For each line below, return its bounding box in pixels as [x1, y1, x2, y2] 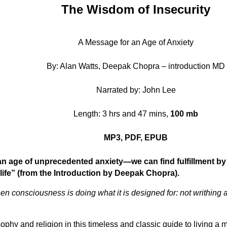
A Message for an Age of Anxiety [78, 37, 194, 47]
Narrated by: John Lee [96, 85, 176, 94]
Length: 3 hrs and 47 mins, [73, 109, 170, 118]
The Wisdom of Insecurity [61, 2, 210, 16]
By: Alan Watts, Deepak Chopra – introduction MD [47, 61, 225, 70]
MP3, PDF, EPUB [104, 133, 168, 142]
